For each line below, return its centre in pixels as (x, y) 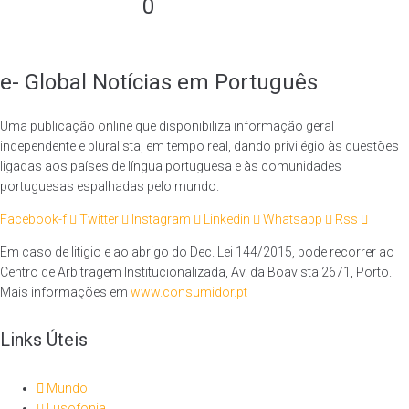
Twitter (99, 219)
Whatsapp (293, 219)
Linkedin (227, 219)
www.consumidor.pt (189, 292)
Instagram (161, 219)
